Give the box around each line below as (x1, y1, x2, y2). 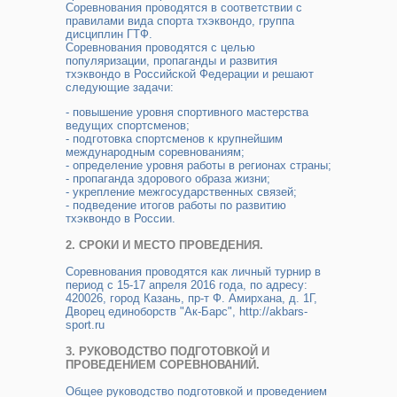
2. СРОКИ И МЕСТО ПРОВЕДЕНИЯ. (66, 238, 263, 252)
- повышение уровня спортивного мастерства (66, 105, 308, 119)
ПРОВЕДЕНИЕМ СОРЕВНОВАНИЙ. (66, 358, 260, 371)
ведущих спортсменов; (66, 119, 190, 132)
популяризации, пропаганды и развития (66, 54, 277, 67)
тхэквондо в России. (66, 212, 175, 225)
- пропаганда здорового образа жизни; (66, 172, 270, 185)
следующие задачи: (66, 81, 174, 94)
